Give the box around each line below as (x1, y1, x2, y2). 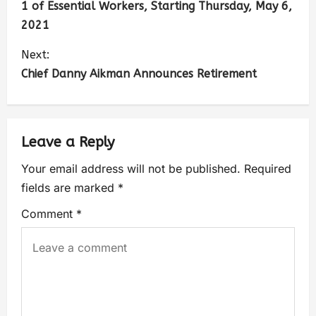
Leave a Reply (21, 134, 114, 150)
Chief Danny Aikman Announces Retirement (21, 67, 257, 80)
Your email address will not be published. (21, 162, 241, 176)
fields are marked (21, 181, 118, 195)
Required (244, 162, 291, 176)
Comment (21, 207, 76, 221)
